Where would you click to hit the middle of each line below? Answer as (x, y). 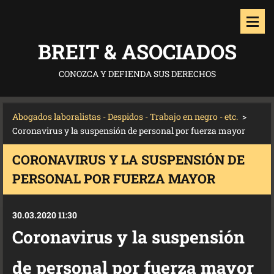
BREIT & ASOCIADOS (137, 51)
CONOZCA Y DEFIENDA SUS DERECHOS (137, 74)
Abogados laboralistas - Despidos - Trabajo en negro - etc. (125, 117)
